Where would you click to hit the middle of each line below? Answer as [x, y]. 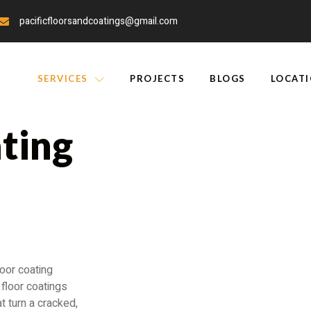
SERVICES [62, 78]
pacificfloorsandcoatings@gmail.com [98, 21]
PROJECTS [158, 78]
